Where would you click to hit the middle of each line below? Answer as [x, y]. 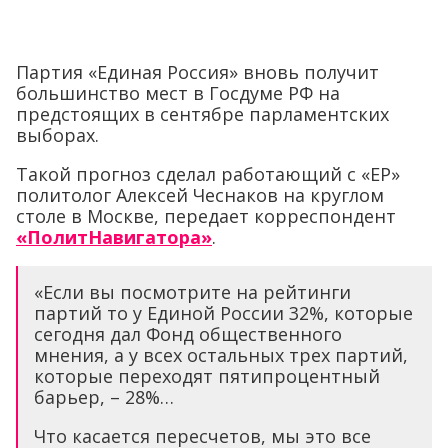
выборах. [57, 135]
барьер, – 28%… [104, 397]
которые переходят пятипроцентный [207, 376]
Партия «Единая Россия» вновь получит [197, 72]
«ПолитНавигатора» [114, 237]
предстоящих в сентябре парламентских [202, 114]
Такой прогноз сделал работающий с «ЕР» [208, 174]
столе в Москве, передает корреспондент [206, 216]
